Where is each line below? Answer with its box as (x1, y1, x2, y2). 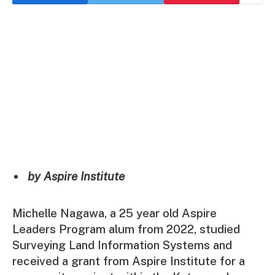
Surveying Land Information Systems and (12, 238, 232, 252)
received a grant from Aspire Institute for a (12, 254, 245, 268)
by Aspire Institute (28, 169, 125, 184)
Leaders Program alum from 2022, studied (12, 222, 240, 236)
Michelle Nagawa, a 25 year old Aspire (12, 206, 217, 220)
